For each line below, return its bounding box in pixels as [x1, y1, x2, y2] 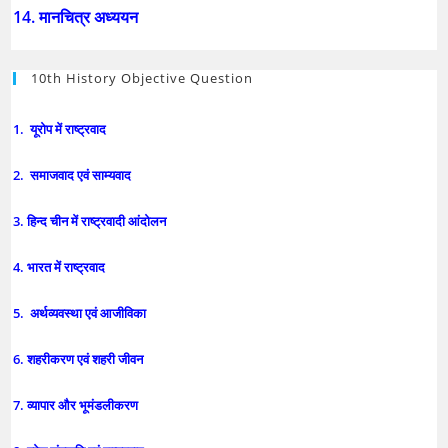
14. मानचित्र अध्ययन [13, 5, 143, 28]
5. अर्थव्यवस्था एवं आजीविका [13, 303, 150, 322]
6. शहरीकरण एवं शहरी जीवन [13, 349, 147, 368]
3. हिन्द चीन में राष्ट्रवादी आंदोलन [13, 211, 170, 230]
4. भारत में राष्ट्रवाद [13, 257, 109, 276]
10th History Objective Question [31, 68, 254, 87]
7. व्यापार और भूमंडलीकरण [13, 395, 142, 414]
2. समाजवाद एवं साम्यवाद [13, 165, 135, 184]
